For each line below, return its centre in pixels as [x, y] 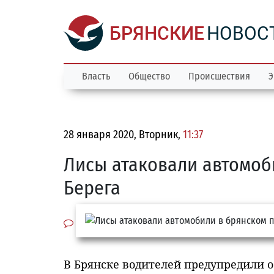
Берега [92, 188]
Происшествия [219, 76]
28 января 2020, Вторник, [123, 135]
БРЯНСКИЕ [157, 33]
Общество [149, 76]
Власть [96, 76]
